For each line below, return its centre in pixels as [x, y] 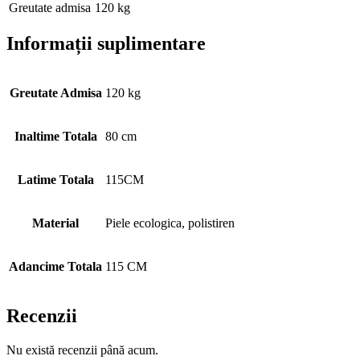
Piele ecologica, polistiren [170, 223]
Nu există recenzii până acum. [82, 350]
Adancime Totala [55, 267]
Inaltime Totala [55, 137]
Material [55, 223]
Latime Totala [55, 180]
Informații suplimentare [106, 44]
